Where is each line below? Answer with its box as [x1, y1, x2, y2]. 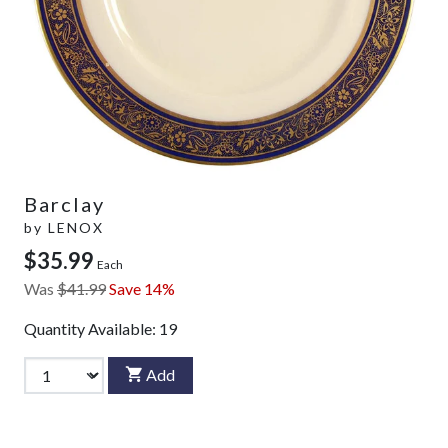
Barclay [24, 191, 105, 216]
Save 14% [109, 278, 175, 298]
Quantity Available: [24, 318, 159, 338]
